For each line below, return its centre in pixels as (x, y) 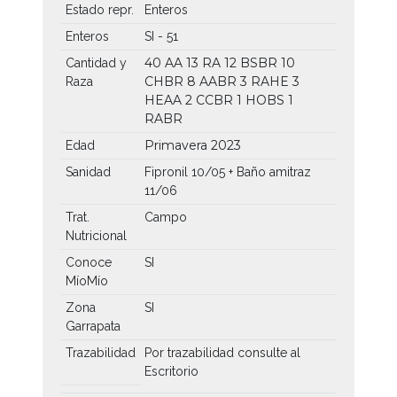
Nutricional (96, 235)
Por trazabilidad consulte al (222, 352)
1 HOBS (262, 100)
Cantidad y (96, 62)
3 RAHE (266, 81)
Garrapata (93, 326)
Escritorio (171, 371)
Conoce (88, 262)
